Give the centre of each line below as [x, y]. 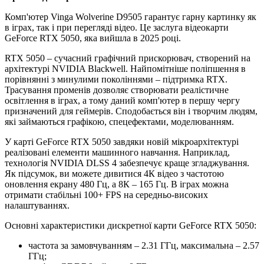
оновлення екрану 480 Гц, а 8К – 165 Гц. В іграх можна [117, 184]
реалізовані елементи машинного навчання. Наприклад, [117, 152]
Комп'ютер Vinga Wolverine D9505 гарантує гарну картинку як [131, 16]
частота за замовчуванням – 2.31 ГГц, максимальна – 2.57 [144, 245]
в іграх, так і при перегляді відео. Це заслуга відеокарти [117, 27]
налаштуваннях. [37, 205]
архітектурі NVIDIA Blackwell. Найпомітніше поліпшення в [125, 68]
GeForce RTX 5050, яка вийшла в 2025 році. [93, 38]
